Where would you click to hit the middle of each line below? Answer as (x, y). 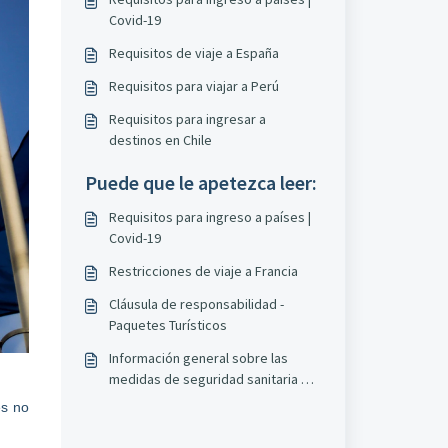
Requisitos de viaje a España (193, 53)
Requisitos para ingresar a (187, 119)
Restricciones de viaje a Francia (203, 271)
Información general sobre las (198, 358)
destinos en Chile (160, 140)
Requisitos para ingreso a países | (209, 217)
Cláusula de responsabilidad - (196, 304)
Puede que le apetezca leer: (200, 182)
